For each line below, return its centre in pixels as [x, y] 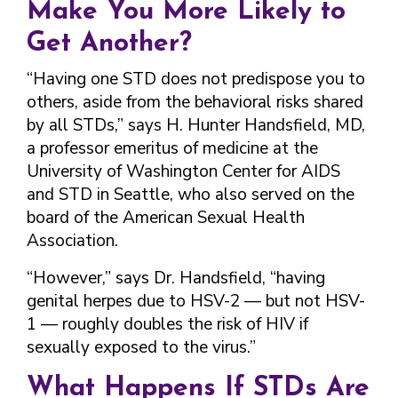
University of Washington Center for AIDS [183, 171]
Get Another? [109, 44]
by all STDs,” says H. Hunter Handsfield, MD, [196, 125]
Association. [72, 241]
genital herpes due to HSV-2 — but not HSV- [196, 301]
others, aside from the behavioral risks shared [195, 102]
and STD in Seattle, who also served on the [191, 195]
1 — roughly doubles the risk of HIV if [167, 324]
